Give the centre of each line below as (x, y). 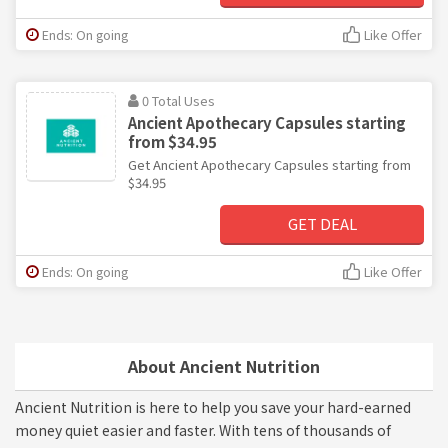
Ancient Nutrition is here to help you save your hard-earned (213, 406)
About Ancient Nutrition (224, 365)
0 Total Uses (178, 100)
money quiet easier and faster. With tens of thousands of (203, 429)
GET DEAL (322, 223)
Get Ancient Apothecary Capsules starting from (269, 164)
